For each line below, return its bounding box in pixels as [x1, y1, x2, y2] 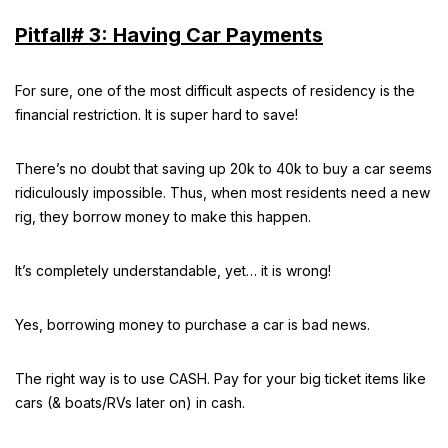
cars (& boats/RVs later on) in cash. [15, 394, 245, 411]
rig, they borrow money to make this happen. [15, 208, 311, 225]
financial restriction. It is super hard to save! [15, 106, 298, 123]
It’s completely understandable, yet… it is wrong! [15, 262, 331, 279]
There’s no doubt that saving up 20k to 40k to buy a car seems [15, 160, 432, 177]
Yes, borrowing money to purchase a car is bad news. [15, 316, 370, 333]
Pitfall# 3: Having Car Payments [15, 23, 323, 47]
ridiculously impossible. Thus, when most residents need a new [15, 184, 430, 201]
